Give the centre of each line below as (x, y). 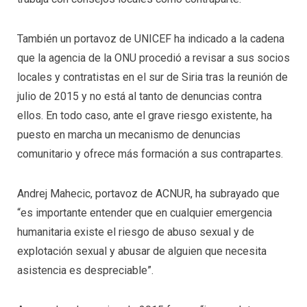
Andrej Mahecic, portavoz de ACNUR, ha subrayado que (148, 193)
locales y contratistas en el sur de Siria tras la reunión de (152, 77)
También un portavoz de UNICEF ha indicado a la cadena (151, 39)
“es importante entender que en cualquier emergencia (145, 212)
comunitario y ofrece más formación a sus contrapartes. (150, 154)
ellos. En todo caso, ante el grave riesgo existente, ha (145, 116)
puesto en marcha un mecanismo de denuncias (129, 135)
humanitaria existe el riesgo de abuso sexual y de (136, 232)
